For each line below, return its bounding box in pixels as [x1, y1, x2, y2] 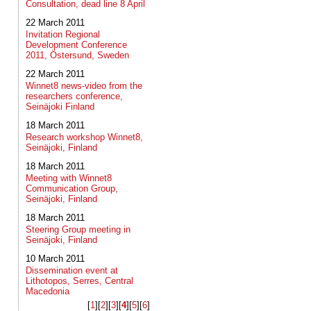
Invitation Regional [26, 29, 100, 40]
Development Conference [26, 40, 127, 50]
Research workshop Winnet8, [26, 132, 143, 142]
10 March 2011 [26, 253, 85, 264]
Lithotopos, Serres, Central [26, 276, 133, 286]
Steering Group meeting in [26, 224, 131, 235]
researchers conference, [26, 91, 123, 101]
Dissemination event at [26, 265, 118, 276]
